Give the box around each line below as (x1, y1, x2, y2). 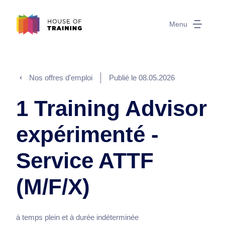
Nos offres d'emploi (29, 73, 92, 82)
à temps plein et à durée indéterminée (16, 213, 139, 221)
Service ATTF (16, 148, 154, 173)
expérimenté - (16, 122, 159, 147)
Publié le (109, 73, 139, 82)
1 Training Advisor (16, 96, 207, 121)
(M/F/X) (16, 174, 90, 199)
